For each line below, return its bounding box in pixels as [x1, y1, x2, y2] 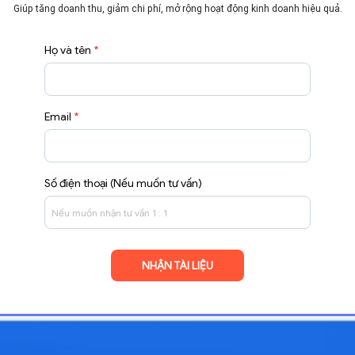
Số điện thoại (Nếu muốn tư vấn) [44, 175, 202, 190]
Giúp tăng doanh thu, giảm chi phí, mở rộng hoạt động [13, 2, 251, 14]
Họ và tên [44, 42, 91, 57]
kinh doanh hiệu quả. [250, 2, 342, 14]
